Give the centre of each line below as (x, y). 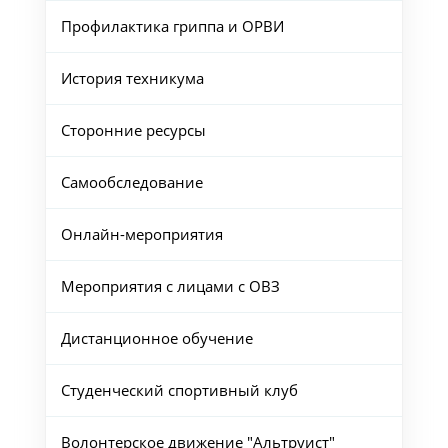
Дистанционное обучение (156, 338)
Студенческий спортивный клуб (179, 390)
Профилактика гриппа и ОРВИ (172, 26)
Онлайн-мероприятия (141, 234)
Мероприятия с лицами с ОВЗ (170, 286)
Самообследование (131, 182)
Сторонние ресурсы (133, 130)
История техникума (132, 78)
